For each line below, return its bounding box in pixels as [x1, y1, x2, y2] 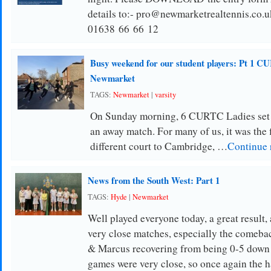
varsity [154, 90, 176, 100]
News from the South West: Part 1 [87, 174, 220, 187]
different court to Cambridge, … [90, 139, 227, 153]
